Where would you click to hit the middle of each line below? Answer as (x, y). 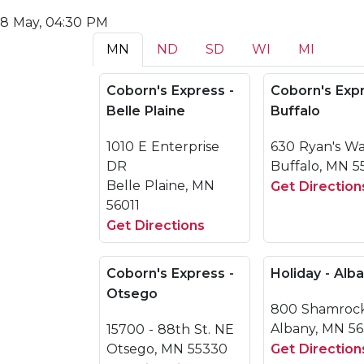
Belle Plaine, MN (160, 186)
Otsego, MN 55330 (167, 349)
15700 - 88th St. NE (170, 329)
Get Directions (156, 225)
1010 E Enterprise (163, 147)
